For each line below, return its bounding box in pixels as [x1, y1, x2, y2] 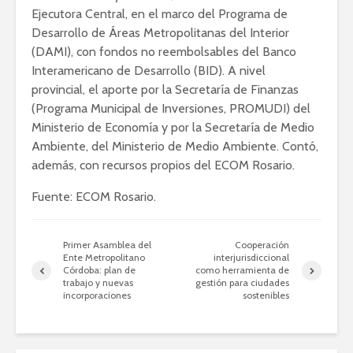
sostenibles [243, 289, 290, 302]
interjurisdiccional [214, 251, 290, 264]
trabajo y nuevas [63, 277, 133, 289]
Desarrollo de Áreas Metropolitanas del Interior [32, 25, 289, 41]
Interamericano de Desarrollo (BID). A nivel [32, 63, 266, 79]
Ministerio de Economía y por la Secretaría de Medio [32, 120, 314, 136]
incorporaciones [63, 289, 131, 302]
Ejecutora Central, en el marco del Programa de [32, 6, 288, 22]
